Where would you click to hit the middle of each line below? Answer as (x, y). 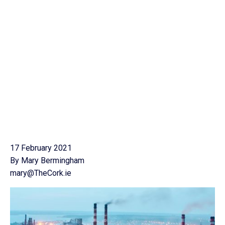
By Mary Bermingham (47, 160)
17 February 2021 (41, 148)
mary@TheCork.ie (41, 173)
